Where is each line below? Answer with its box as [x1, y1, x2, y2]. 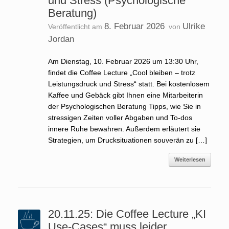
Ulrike [182, 21, 205, 31]
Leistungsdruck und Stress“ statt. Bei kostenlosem [48, 80, 210, 88]
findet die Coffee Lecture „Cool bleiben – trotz [48, 68, 195, 77]
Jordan [48, 34, 74, 44]
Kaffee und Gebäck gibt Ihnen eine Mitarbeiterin [48, 91, 203, 99]
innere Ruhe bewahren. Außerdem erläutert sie [48, 125, 200, 133]
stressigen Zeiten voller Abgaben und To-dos [48, 113, 192, 122]
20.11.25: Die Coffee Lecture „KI [48, 208, 206, 220]
